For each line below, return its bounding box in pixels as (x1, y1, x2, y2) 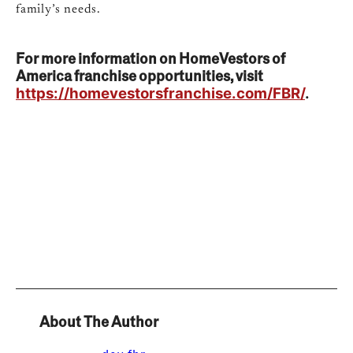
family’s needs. (16, 3, 102, 16)
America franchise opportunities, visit (16, 66, 263, 84)
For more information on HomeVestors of (16, 49, 285, 67)
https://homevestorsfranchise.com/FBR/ (16, 84, 305, 102)
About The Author (39, 311, 158, 330)
